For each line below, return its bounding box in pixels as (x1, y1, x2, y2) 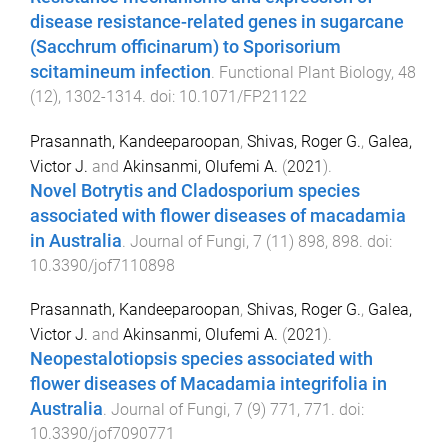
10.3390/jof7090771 (30, 424, 175, 444)
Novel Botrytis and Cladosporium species (30, 180, 360, 201)
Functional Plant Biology (219, 62, 391, 82)
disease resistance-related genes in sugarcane (30, 11, 404, 32)
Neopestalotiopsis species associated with (30, 349, 373, 370)
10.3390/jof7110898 (30, 255, 175, 275)
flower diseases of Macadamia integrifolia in (30, 374, 387, 395)
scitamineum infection (30, 61, 211, 82)
